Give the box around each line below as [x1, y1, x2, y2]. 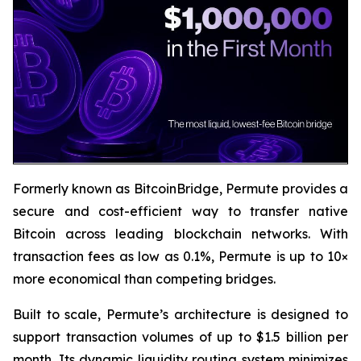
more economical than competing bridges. [13, 270, 276, 287]
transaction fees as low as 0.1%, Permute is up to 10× [13, 247, 348, 264]
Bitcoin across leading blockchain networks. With [13, 225, 348, 242]
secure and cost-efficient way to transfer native [13, 202, 348, 219]
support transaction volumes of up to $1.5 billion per [13, 328, 348, 345]
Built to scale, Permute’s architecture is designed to [13, 305, 348, 322]
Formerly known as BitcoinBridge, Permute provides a [13, 180, 348, 197]
